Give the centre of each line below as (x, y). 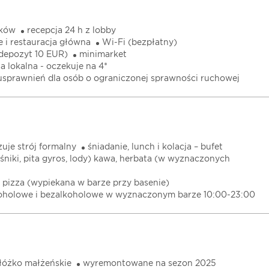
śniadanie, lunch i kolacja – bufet (155, 147)
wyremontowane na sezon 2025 (150, 264)
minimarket (103, 55)
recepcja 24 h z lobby (71, 31)
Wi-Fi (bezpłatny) (140, 43)
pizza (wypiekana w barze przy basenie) (86, 183)
